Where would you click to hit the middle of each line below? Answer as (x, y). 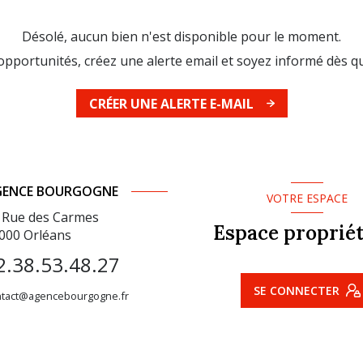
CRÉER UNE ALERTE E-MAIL (171, 103)
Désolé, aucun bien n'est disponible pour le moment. (181, 36)
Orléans (47, 235)
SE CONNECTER (296, 290)
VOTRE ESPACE (307, 198)
